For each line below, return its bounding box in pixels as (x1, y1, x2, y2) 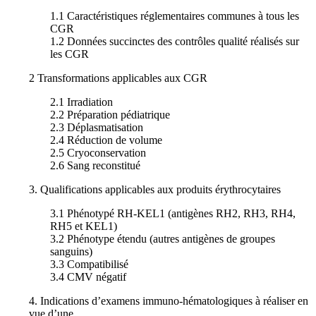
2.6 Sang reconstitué (50, 159, 140, 172)
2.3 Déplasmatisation (50, 121, 143, 134)
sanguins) (50, 245, 92, 258)
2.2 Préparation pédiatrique (50, 109, 170, 121)
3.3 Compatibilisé (50, 258, 128, 271)
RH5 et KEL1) (50, 220, 117, 233)
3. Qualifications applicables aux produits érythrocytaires (29, 183, 281, 196)
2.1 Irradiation (50, 96, 113, 109)
